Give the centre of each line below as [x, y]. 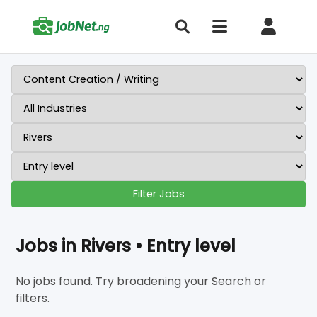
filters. [33, 298]
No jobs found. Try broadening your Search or [141, 281]
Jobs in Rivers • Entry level [126, 246]
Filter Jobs [158, 194]
